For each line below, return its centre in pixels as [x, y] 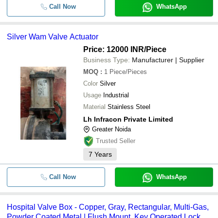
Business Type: [107, 60]
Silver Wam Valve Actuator [53, 37]
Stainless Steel [129, 107]
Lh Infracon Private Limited [128, 119]
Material [94, 107]
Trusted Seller [116, 141]
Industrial [116, 95]
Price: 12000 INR [114, 49]
